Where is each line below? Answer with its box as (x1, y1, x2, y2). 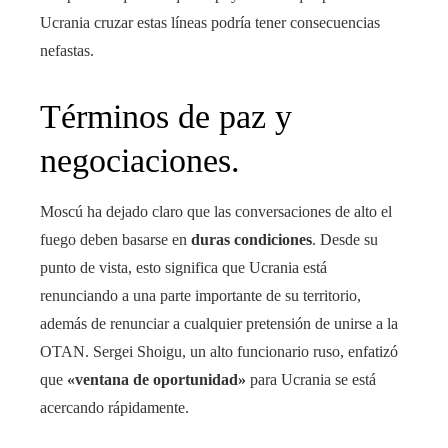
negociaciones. (40, 142, 240, 180)
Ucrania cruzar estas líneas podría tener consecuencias (40, 14, 380, 32)
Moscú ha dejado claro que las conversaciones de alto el (40, 203, 392, 221)
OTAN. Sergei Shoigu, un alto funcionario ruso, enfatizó (40, 343, 398, 361)
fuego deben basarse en (40, 231, 191, 249)
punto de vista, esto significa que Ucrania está (40, 259, 327, 277)
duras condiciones (191, 231, 312, 249)
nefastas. (40, 42, 94, 60)
